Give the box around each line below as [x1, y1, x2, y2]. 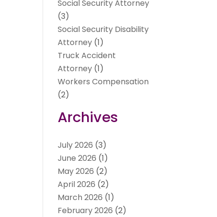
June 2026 [58, 153, 97, 164]
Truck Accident [58, 50, 116, 62]
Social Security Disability [58, 24, 149, 35]
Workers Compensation [58, 76, 149, 88]
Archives [58, 108, 119, 127]
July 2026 [58, 139, 93, 151]
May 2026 [58, 166, 94, 177]
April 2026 [58, 179, 96, 190]
